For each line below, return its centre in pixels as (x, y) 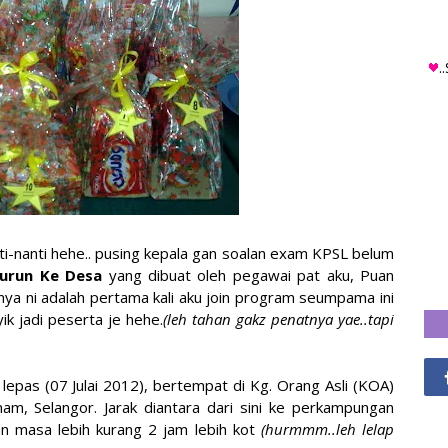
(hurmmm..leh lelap (327, 429)
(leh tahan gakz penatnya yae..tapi (278, 319)
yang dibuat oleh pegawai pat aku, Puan (251, 275)
